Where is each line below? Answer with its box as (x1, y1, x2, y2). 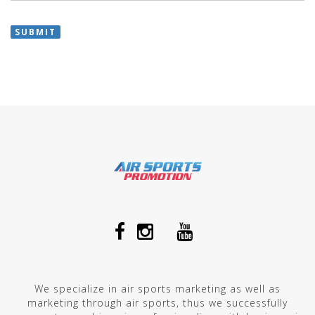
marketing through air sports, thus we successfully (27, 295, 288, 309)
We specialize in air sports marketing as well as (34, 281, 281, 295)
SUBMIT (15, 26, 56, 38)
